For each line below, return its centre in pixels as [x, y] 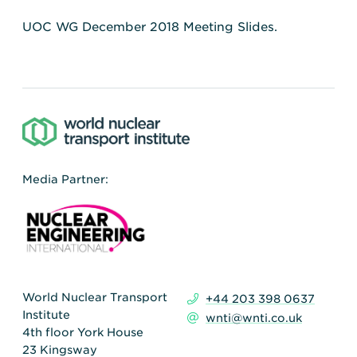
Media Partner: [65, 180]
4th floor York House [83, 332]
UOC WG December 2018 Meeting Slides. [150, 27]
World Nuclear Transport [95, 297]
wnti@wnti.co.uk [254, 318]
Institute [46, 314]
